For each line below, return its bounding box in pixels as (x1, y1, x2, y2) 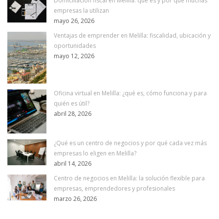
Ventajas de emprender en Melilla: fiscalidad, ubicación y (54, 31, 211, 40)
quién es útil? (54, 99, 89, 108)
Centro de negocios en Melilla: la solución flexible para (54, 174, 205, 182)
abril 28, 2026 (54, 109, 91, 118)
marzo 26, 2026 (54, 195, 97, 203)
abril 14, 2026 (54, 159, 91, 168)
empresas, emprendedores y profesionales (54, 184, 175, 193)
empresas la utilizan (54, 6, 109, 15)
